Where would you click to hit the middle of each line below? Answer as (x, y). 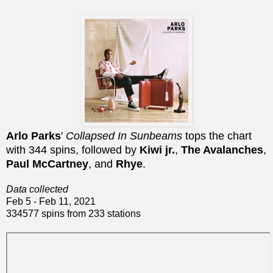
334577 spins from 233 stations (73, 214)
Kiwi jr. (157, 150)
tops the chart (217, 136)
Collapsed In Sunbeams (124, 136)
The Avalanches (222, 150)
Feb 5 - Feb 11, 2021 (51, 202)
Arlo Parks (34, 136)
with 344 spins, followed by (73, 150)
